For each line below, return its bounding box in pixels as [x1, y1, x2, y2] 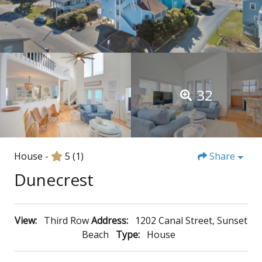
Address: [91, 214, 128, 227]
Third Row [44, 214, 89, 227]
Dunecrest [14, 168, 94, 191]
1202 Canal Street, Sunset [135, 214, 247, 227]
